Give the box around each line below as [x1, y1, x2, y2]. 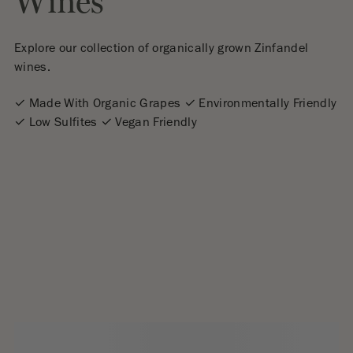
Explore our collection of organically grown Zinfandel [13, 43, 309, 56]
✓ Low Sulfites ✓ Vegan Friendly [13, 117, 198, 130]
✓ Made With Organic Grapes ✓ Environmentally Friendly [13, 98, 337, 111]
